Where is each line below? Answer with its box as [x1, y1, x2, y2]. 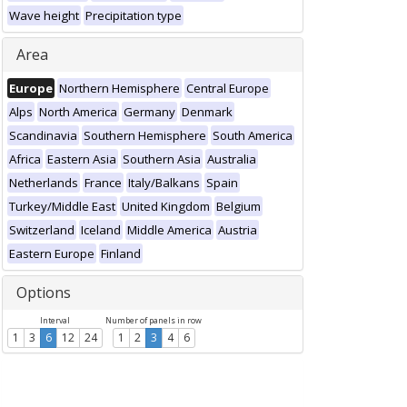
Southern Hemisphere [84, 127, 206, 144]
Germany [124, 104, 175, 120]
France [84, 174, 122, 191]
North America [39, 104, 117, 120]
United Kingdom [122, 198, 210, 214]
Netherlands [9, 174, 78, 191]
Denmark [182, 104, 233, 120]
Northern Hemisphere [59, 80, 180, 96]
